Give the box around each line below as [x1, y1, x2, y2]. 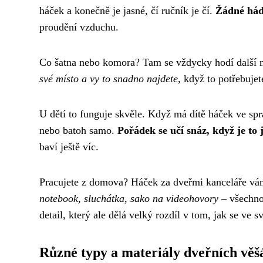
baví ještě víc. [39, 140, 99, 153]
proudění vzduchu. [39, 21, 119, 33]
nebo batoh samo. [39, 124, 117, 136]
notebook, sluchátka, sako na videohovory [39, 192, 218, 204]
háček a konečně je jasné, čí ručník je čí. [39, 4, 215, 16]
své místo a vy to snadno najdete [39, 72, 178, 85]
